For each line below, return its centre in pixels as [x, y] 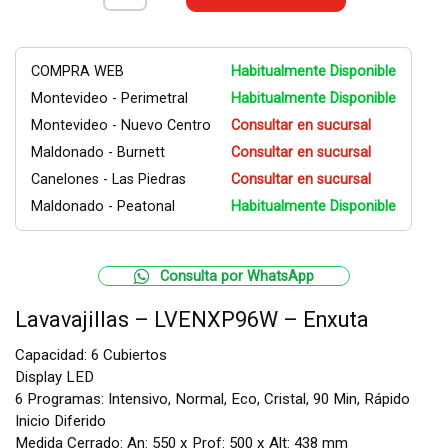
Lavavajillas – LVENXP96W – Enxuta [192, 319]
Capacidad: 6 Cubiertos [91, 355]
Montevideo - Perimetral [109, 98]
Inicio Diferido [60, 421]
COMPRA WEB [77, 71]
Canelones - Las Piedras [108, 179]
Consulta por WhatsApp [237, 276]
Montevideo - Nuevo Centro [121, 125]
